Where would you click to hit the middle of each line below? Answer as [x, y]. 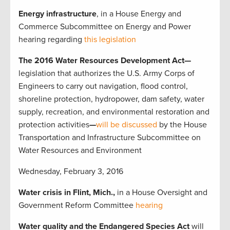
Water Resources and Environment [80, 150]
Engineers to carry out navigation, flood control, [103, 86]
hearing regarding [51, 39]
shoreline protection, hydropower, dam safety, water [111, 99]
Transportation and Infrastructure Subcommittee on [110, 137]
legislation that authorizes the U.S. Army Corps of [107, 73]
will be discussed [127, 124]
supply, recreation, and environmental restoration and [114, 112]
